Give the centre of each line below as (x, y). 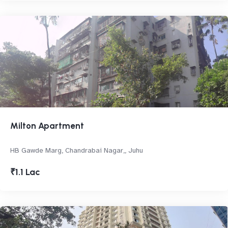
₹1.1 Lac (25, 172)
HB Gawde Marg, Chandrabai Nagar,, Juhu (77, 150)
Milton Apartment (47, 126)
